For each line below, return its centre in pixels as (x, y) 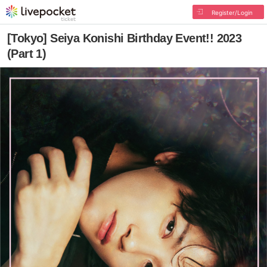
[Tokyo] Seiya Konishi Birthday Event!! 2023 (125, 38)
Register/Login (232, 13)
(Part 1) (27, 54)
